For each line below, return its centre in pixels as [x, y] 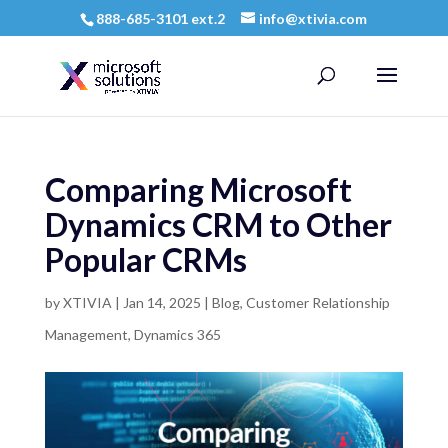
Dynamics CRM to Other [218, 224]
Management [86, 334]
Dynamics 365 [177, 334]
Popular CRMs [145, 259]
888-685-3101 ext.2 [161, 18]
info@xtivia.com [313, 18]
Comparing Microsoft [198, 189]
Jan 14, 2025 [161, 302]
